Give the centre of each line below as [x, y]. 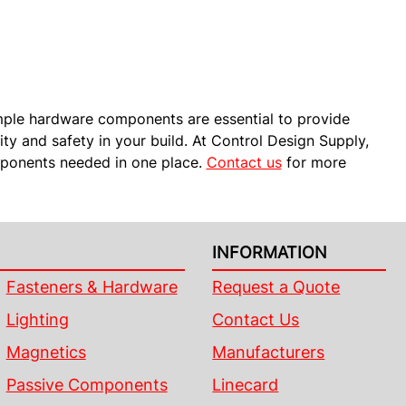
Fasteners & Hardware [92, 287]
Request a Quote [276, 287]
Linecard [246, 385]
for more [314, 162]
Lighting [37, 319]
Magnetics [46, 352]
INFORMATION [270, 252]
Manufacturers [269, 352]
